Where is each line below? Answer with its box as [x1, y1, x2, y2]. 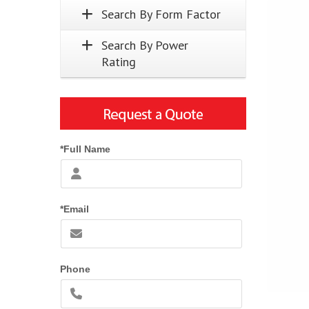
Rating [101, 54, 136, 70]
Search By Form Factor [101, 6, 221, 22]
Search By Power [101, 37, 188, 53]
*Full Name [60, 143, 110, 154]
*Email [60, 203, 89, 215]
